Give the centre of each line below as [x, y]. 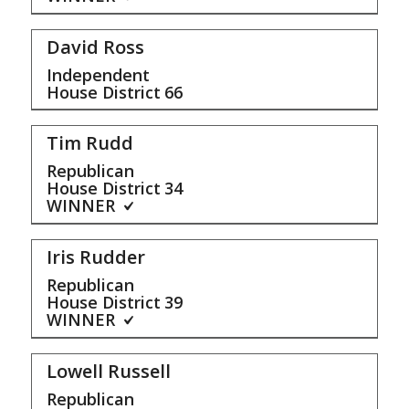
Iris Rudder [95, 257]
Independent [98, 75]
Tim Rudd [89, 143]
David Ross [95, 47]
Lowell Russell [108, 372]
